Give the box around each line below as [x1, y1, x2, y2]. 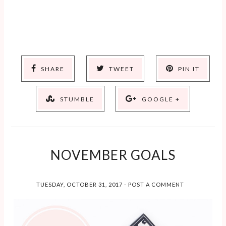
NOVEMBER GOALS [50, 147, 176, 163]
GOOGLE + [141, 95, 180, 103]
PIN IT [178, 65, 200, 73]
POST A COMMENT [128, 181, 184, 188]
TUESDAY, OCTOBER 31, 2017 [36, 181, 124, 188]
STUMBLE [60, 95, 94, 103]
